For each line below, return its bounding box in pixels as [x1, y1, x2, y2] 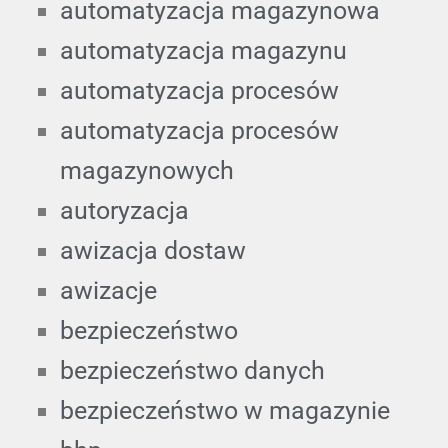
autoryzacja [60, 195, 189, 225]
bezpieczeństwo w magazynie [60, 395, 390, 425]
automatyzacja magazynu [60, 35, 347, 65]
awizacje [60, 275, 157, 305]
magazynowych [60, 155, 234, 185]
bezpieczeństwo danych [60, 355, 325, 385]
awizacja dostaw [60, 235, 246, 265]
